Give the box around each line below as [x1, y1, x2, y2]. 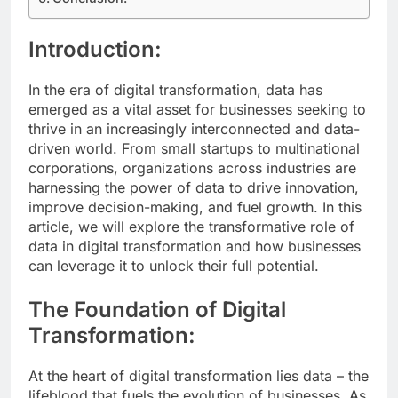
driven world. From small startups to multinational [28, 139, 360, 157]
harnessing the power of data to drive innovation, [28, 178, 359, 196]
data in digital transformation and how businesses [28, 236, 361, 255]
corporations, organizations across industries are [28, 158, 356, 177]
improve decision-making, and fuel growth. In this [28, 197, 362, 216]
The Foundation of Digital [28, 296, 286, 322]
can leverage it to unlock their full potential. [28, 256, 319, 275]
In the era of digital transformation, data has [28, 80, 322, 99]
